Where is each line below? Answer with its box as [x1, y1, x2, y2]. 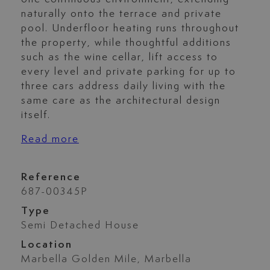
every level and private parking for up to [20, 66, 236, 78]
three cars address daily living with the [20, 81, 226, 92]
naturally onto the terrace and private [20, 8, 222, 20]
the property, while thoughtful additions [20, 37, 231, 49]
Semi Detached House [20, 219, 139, 231]
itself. [20, 110, 51, 121]
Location [20, 239, 72, 250]
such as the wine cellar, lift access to [20, 52, 218, 63]
